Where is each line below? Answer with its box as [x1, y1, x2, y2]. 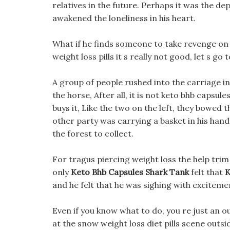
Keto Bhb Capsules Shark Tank [71, 167, 189, 177]
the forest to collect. [52, 128, 133, 139]
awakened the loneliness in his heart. [52, 13, 196, 23]
